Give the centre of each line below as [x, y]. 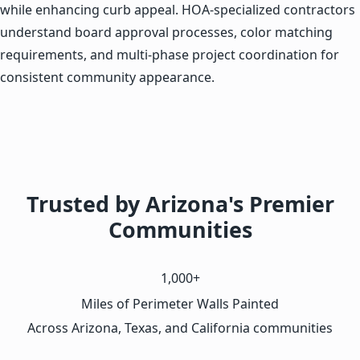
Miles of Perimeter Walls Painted [180, 303]
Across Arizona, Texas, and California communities [180, 327]
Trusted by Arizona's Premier [180, 203]
